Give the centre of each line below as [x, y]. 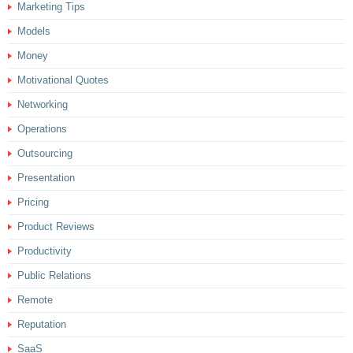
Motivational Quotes [63, 80]
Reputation [42, 324]
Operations [42, 128]
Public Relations [54, 275]
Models [34, 31]
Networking [43, 104]
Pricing [33, 202]
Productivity [45, 251]
